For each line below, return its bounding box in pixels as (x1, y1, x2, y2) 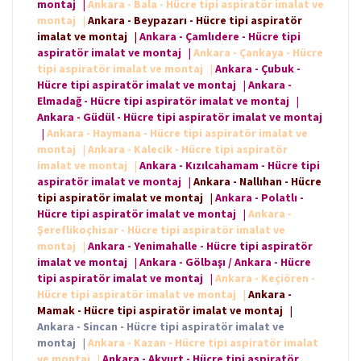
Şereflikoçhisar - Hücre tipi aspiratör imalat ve (37, 222, 285, 238)
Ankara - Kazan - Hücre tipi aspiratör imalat (88, 335, 318, 351)
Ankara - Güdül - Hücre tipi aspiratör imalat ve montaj (37, 110, 322, 125)
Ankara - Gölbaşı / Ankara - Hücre (139, 255, 311, 270)
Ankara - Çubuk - (215, 61, 301, 77)
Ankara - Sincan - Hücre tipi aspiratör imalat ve (37, 319, 284, 334)
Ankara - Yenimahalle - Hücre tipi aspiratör (88, 239, 313, 254)
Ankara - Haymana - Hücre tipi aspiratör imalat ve (47, 126, 308, 141)
